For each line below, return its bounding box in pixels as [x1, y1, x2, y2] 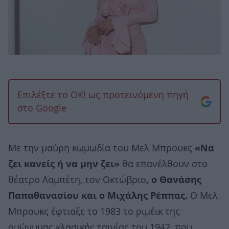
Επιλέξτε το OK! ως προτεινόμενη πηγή [17, 90, 189, 101]
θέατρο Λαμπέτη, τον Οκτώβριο [8, 175, 146, 186]
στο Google [17, 103, 66, 114]
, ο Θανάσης [146, 175, 201, 186]
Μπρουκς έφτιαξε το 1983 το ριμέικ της [8, 207, 180, 217]
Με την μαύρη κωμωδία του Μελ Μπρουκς [8, 143, 195, 154]
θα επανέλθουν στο [120, 159, 208, 170]
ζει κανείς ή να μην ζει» [8, 159, 120, 170]
